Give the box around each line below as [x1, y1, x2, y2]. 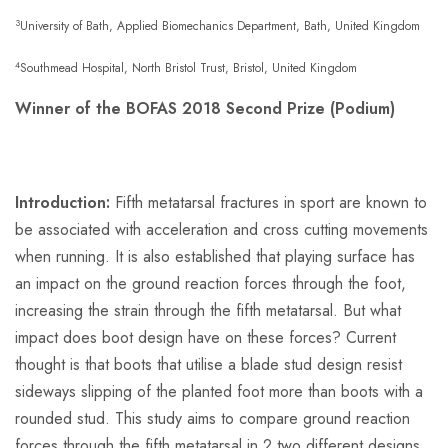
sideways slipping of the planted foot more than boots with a [15, 380, 423, 404]
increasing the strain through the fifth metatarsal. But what [15, 299, 401, 323]
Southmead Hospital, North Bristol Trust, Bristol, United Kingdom [20, 59, 361, 78]
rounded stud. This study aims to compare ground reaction [15, 407, 410, 431]
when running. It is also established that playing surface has [15, 245, 415, 269]
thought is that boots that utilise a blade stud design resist [15, 353, 402, 377]
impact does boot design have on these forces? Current [15, 326, 396, 350]
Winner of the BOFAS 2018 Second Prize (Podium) [15, 97, 395, 121]
